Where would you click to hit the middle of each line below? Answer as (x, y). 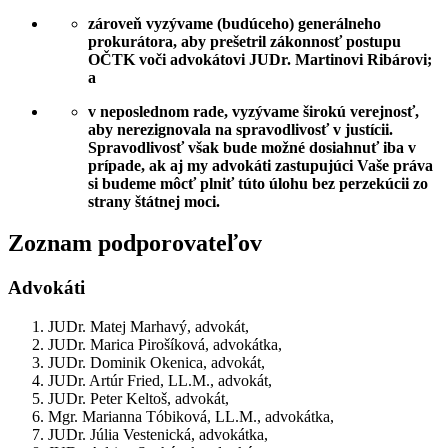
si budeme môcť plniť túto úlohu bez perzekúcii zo (258, 183)
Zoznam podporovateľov (135, 243)
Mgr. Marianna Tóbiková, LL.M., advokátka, (191, 417)
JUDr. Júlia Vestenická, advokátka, (158, 435)
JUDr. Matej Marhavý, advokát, (148, 327)
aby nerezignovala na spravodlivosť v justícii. (240, 129)
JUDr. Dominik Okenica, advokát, (156, 363)
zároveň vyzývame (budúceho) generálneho (234, 23)
